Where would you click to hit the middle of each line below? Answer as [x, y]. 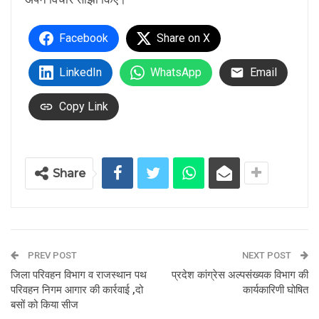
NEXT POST [268, 256]
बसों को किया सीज [45, 305]
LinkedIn [80, 73]
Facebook [84, 38]
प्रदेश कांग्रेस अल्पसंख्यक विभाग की [240, 275]
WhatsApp [176, 73]
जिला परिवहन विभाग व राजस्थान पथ [79, 275]
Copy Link [84, 107]
